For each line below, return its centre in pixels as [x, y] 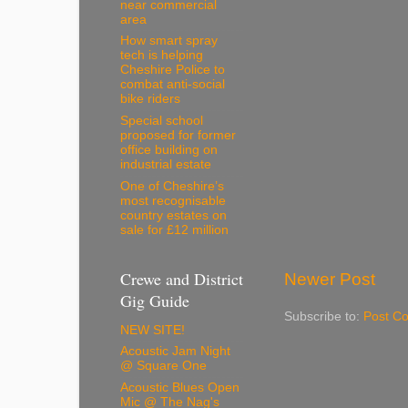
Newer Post [330, 279]
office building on [169, 150]
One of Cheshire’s [172, 186]
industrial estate [166, 165]
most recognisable [173, 200]
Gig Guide [155, 301]
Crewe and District [182, 279]
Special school [162, 121]
